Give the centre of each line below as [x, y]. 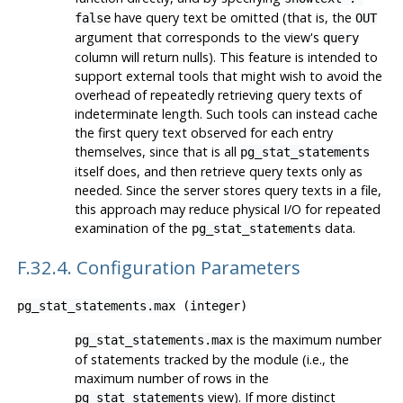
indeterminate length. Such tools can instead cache [226, 114]
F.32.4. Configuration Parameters [161, 268]
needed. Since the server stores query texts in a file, [228, 191]
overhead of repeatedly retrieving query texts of [218, 95]
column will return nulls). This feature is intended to [226, 58]
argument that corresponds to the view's [198, 38]
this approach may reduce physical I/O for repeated [227, 210]
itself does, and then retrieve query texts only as [218, 172]
